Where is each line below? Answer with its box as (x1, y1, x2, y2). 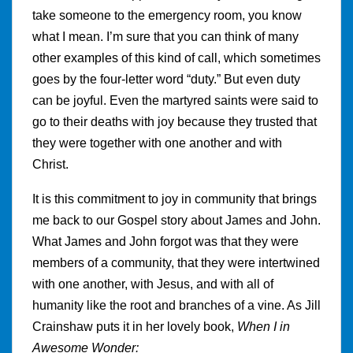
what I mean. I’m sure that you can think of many (32, 29, 299, 43)
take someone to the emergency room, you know (32, 8, 302, 22)
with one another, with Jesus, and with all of (32, 277, 273, 291)
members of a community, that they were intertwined (32, 255, 320, 269)
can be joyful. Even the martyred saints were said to (32, 93, 318, 107)
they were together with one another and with (32, 136, 282, 150)
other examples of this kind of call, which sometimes (32, 50, 321, 65)
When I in (237, 319, 290, 333)
